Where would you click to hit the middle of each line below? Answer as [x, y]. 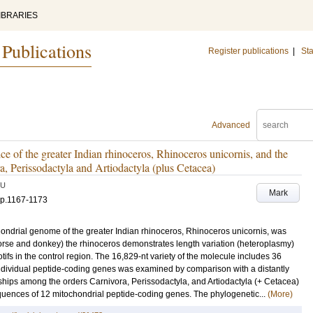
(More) [280, 294]
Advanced [231, 125]
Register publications [248, 51]
